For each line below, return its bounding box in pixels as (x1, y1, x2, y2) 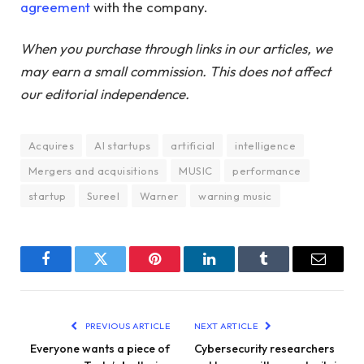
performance (232, 164, 301, 178)
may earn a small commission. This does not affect (20, 63, 331, 80)
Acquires (28, 139, 75, 153)
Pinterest (154, 263, 205, 279)
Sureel (86, 189, 120, 203)
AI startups (94, 139, 151, 153)
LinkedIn (208, 263, 262, 279)
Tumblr (262, 263, 305, 279)
